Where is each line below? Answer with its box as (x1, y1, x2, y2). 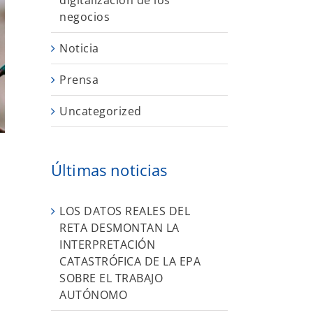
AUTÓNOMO (59, 286, 127, 303)
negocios (59, 9, 110, 25)
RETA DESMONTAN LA (59, 219, 180, 235)
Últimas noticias (51, 159, 168, 181)
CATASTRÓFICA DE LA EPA (59, 253, 201, 269)
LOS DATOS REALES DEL (59, 203, 190, 219)
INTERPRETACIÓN (59, 236, 155, 252)
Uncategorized (59, 103, 142, 119)
